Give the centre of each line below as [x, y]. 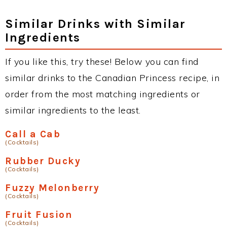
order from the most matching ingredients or [103, 94]
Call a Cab [33, 134]
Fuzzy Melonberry [52, 187]
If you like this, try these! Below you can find [102, 61]
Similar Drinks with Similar [96, 23]
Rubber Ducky [43, 161]
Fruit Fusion [39, 214]
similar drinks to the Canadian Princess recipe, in [112, 78]
